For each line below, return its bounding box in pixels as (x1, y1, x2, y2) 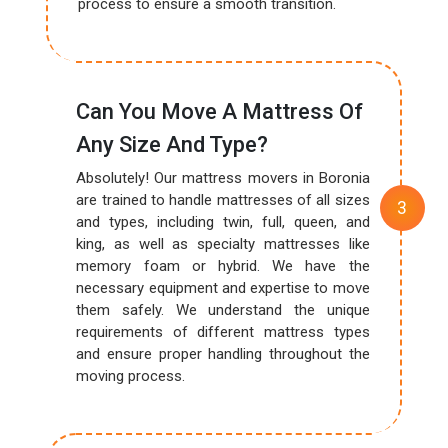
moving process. (76, 367, 186, 385)
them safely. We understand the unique (76, 301, 370, 319)
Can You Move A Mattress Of (76, 99, 364, 124)
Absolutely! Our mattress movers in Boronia (76, 169, 370, 187)
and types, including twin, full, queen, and (76, 213, 370, 231)
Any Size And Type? (76, 132, 269, 157)
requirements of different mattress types (76, 323, 370, 341)
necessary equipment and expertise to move (76, 279, 370, 297)
